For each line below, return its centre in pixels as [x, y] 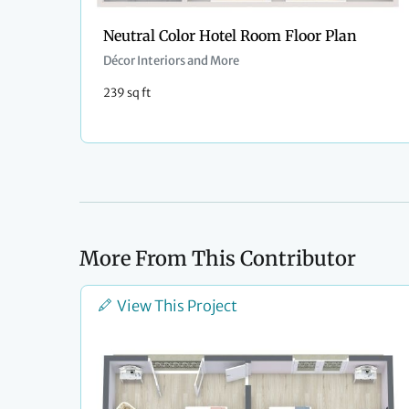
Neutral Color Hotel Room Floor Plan [230, 36]
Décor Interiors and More [171, 61]
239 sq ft [127, 93]
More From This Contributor [218, 259]
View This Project [177, 306]
